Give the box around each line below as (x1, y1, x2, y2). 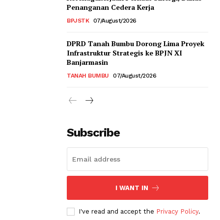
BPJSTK (67, 17, 89, 25)
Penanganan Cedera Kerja (67, 2, 154, 12)
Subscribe (67, 126, 120, 140)
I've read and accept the (79, 208, 156, 216)
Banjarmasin (67, 57, 108, 67)
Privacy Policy (156, 208, 198, 216)
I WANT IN (115, 184, 148, 192)
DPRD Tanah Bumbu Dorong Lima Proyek (67, 39, 204, 49)
